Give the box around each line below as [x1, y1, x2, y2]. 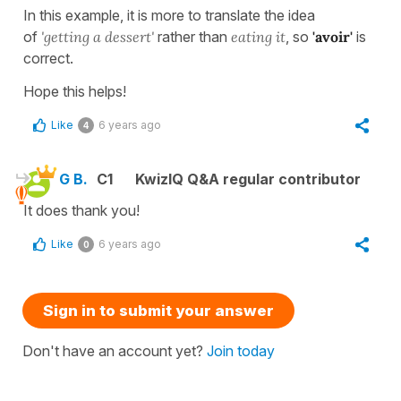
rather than [154, 28, 227, 47]
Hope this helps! [23, 82, 126, 101]
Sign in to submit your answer [43, 302, 274, 320]
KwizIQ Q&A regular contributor [135, 170, 361, 189]
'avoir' [312, 28, 353, 47]
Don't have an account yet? [22, 342, 207, 361]
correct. [23, 49, 73, 68]
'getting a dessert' [41, 28, 154, 47]
